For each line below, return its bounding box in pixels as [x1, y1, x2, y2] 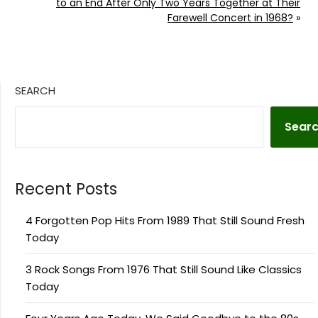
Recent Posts [15, 177, 117, 201]
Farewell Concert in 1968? [168, 11, 293, 26]
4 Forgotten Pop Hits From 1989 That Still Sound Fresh [26, 213, 305, 229]
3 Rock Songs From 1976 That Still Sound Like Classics [26, 262, 302, 278]
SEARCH [15, 83, 55, 99]
